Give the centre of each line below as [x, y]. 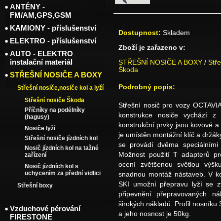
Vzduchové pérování [45, 208]
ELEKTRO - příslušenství [53, 41]
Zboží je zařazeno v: [152, 47]
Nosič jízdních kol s [52, 166]
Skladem [176, 33]
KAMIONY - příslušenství [53, 28]
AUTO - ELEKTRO [41, 54]
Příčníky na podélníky [55, 110]
